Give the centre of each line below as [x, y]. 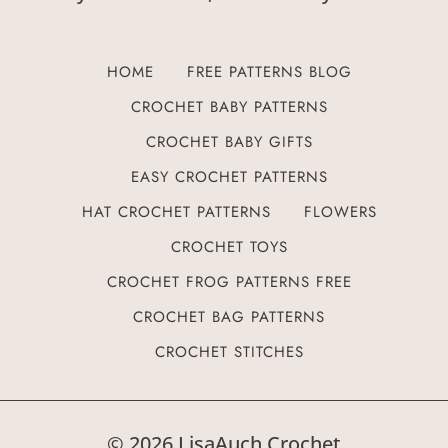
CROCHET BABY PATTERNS [229, 107]
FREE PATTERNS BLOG [269, 72]
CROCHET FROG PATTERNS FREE [229, 282]
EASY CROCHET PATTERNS [229, 177]
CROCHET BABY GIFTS [229, 142]
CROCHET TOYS [229, 247]
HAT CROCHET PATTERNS [176, 212]
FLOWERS [340, 212]
